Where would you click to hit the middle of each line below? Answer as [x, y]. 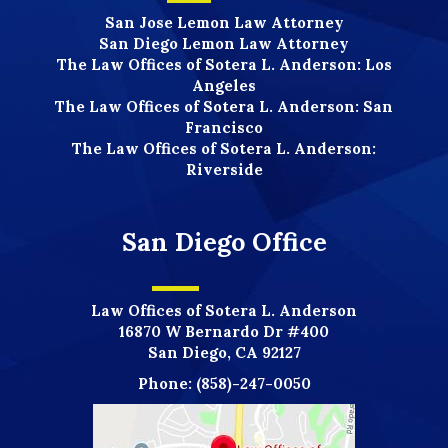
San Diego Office [224, 241]
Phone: [166, 383]
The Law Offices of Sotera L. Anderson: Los [224, 64]
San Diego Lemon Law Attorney [224, 43]
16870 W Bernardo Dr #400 [224, 331]
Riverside [224, 169]
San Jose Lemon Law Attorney [224, 22]
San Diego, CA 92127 [224, 352]
